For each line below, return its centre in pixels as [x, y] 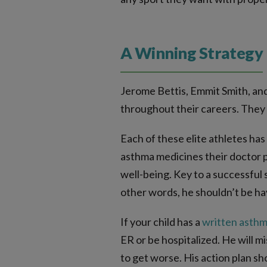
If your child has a [161, 222]
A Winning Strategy [192, 53]
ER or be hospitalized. [170, 240]
